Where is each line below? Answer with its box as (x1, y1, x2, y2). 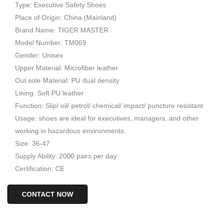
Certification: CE (15, 165, 64, 172)
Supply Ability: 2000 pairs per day (15, 152, 117, 160)
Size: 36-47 (15, 139, 50, 147)
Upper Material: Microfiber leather (15, 64, 118, 72)
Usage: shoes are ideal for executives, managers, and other (15, 114, 199, 122)
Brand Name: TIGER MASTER (15, 26, 108, 34)
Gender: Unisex (15, 51, 63, 59)
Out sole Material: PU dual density (15, 77, 119, 84)
